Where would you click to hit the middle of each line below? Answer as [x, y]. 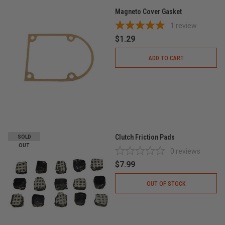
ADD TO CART [166, 58]
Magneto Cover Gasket [148, 12]
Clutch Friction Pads [145, 137]
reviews [188, 151]
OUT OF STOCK [166, 184]
